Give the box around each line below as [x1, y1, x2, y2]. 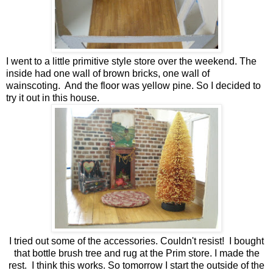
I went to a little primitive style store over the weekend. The [6, 55, 257, 66]
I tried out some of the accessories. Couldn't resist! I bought [9, 235, 264, 246]
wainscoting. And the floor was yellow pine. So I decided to [6, 80, 261, 91]
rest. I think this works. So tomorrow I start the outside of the [9, 260, 264, 271]
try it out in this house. [6, 92, 99, 103]
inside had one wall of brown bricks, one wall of [6, 68, 210, 79]
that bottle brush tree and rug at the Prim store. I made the [13, 247, 260, 258]
